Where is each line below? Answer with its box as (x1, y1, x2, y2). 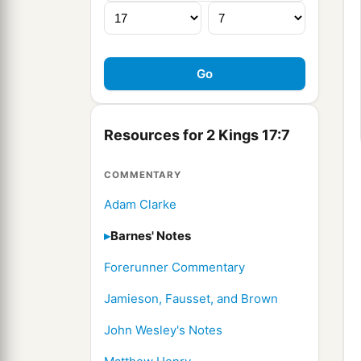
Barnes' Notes (110, 228, 191, 244)
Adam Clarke (104, 197, 176, 213)
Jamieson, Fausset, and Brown (104, 291, 278, 307)
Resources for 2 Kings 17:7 (104, 127, 290, 144)
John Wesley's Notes (104, 322, 222, 338)
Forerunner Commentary (104, 259, 245, 276)
